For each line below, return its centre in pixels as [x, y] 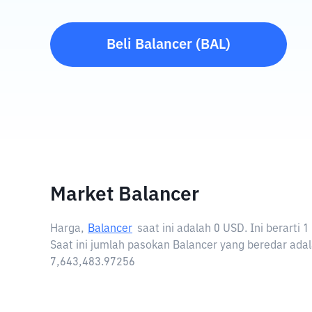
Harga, [67, 229]
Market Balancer [125, 195]
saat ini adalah [175, 229]
